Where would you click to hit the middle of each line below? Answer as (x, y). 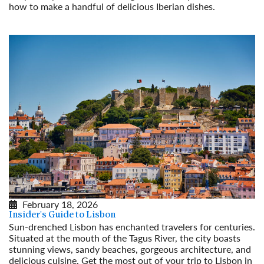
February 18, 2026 (60, 204)
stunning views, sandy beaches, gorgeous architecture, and (130, 249)
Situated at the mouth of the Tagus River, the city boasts (125, 237)
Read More (31, 18)
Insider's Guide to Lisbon (62, 215)
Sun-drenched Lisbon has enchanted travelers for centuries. (132, 226)
